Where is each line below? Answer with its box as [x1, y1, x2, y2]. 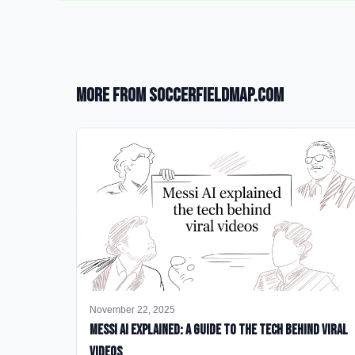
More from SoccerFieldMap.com [76, 84, 284, 107]
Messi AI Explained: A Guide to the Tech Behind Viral [90, 322, 348, 339]
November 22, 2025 [90, 304, 175, 316]
